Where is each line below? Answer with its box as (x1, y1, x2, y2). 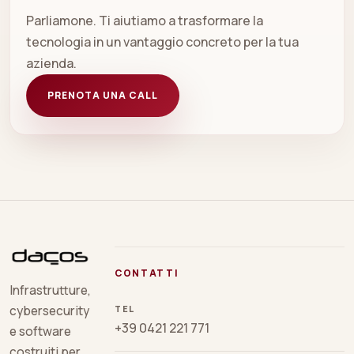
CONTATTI (115, 265, 179, 280)
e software (9, 323, 71, 340)
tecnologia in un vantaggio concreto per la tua (26, 32, 299, 51)
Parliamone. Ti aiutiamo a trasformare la (26, 11, 263, 29)
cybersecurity (9, 303, 89, 319)
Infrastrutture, (9, 282, 91, 299)
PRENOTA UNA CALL (47, 88, 158, 103)
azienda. (26, 54, 77, 72)
